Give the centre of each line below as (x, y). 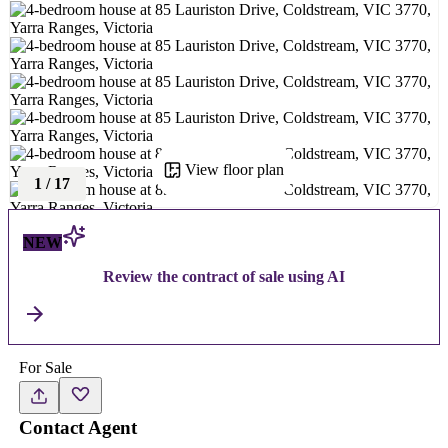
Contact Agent (77, 427)
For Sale (45, 367)
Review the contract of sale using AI (224, 276)
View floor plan (234, 169)
